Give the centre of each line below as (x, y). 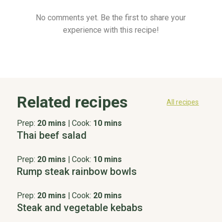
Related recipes (72, 102)
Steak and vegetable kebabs (80, 207)
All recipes (183, 102)
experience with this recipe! (111, 30)
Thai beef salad (52, 135)
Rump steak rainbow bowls (77, 171)
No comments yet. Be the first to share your (111, 17)
